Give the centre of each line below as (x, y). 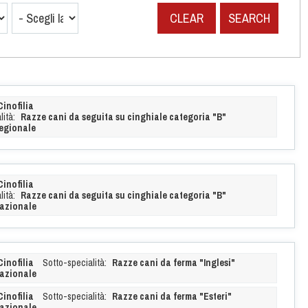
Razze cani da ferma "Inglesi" (173, 262)
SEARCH (249, 18)
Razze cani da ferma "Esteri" (172, 296)
